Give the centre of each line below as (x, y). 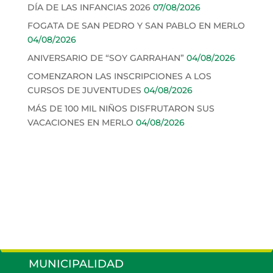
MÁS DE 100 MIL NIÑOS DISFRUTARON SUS (121, 109)
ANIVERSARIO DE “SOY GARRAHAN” (105, 58)
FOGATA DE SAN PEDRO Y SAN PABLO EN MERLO (136, 26)
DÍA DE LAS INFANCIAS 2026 (89, 8)
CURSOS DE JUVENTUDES (84, 90)
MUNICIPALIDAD (76, 264)
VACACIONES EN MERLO (80, 123)
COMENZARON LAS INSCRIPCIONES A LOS (119, 76)
